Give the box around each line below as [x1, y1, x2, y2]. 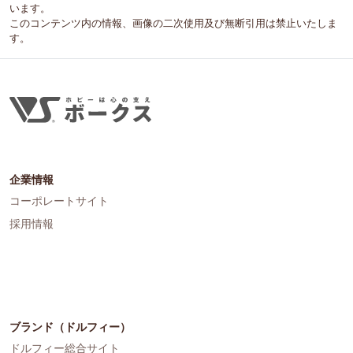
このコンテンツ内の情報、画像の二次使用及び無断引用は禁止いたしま [9, 17, 337, 30]
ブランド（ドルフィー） [9, 321, 131, 334]
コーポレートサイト [9, 195, 109, 208]
